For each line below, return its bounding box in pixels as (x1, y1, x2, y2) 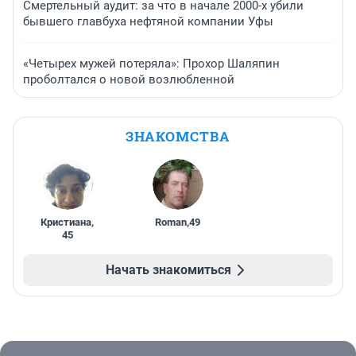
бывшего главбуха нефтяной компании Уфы (23, 14, 273, 29)
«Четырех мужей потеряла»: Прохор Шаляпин (23, 56, 280, 72)
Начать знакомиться (106, 262, 231, 278)
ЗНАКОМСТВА (126, 127, 230, 146)
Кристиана (41, 216, 92, 229)
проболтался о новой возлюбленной (23, 72, 234, 87)
